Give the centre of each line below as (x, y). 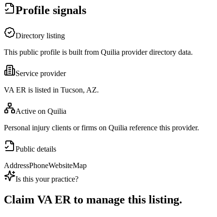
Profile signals (51, 10)
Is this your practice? (47, 179)
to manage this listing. (126, 200)
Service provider (41, 74)
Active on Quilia (41, 111)
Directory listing (40, 36)
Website (61, 166)
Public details (36, 149)
